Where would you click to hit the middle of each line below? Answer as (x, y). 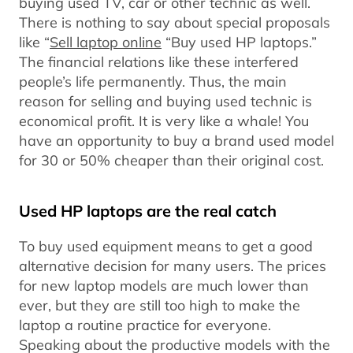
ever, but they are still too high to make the (160, 305)
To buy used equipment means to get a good (166, 246)
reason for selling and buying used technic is (165, 101)
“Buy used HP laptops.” (239, 42)
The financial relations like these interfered (159, 62)
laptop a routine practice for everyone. (145, 325)
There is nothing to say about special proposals (175, 22)
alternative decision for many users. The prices (173, 266)
